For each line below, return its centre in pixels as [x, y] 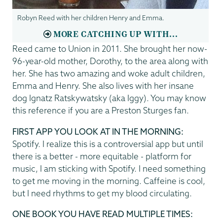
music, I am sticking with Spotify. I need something [109, 168]
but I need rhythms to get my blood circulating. [102, 193]
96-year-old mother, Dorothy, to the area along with [110, 61]
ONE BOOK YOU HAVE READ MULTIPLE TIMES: [103, 214]
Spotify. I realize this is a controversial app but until [108, 144]
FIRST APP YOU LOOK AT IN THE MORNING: [98, 131]
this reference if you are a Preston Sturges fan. [101, 110]
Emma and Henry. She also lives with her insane [103, 86]
